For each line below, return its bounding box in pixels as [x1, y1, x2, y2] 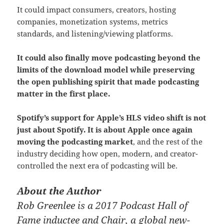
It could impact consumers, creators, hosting [17, 4, 176, 14]
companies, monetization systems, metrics [17, 16, 168, 26]
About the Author [17, 184, 101, 197]
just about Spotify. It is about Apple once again [17, 124, 193, 134]
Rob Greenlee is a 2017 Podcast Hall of [17, 198, 188, 211]
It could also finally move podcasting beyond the [17, 52, 201, 62]
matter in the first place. [17, 88, 110, 98]
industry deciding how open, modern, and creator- [17, 148, 198, 158]
